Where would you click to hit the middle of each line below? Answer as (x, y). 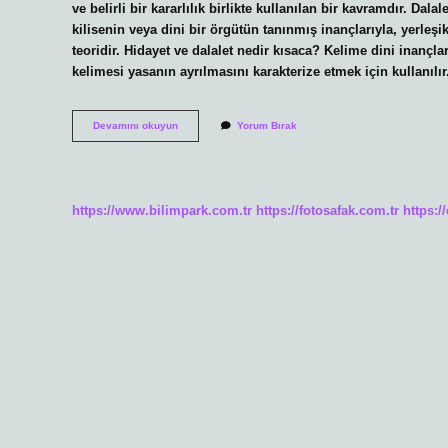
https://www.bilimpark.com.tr (162, 210)
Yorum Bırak (267, 126)
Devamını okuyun (135, 126)
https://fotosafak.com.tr (327, 210)
